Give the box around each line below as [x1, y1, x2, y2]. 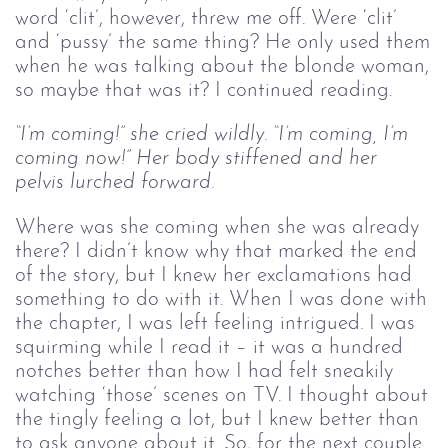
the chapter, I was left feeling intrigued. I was [15, 313, 415, 335]
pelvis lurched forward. [15, 172, 214, 194]
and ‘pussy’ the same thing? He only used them [15, 31, 430, 53]
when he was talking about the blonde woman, [15, 55, 429, 77]
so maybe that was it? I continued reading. [15, 79, 392, 101]
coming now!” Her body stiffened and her [15, 148, 383, 170]
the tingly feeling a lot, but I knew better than [15, 409, 419, 431]
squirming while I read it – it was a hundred [15, 337, 403, 359]
